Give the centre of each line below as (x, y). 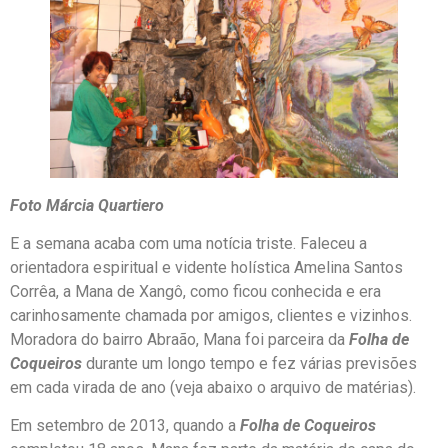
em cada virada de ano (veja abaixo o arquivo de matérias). (213, 388)
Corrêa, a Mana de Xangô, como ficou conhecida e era (195, 292)
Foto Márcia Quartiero (87, 205)
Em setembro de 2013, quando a (125, 426)
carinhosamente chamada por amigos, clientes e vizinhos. (213, 316)
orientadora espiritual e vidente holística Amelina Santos (206, 268)
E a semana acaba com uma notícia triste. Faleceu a (188, 244)
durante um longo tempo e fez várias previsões (251, 364)
